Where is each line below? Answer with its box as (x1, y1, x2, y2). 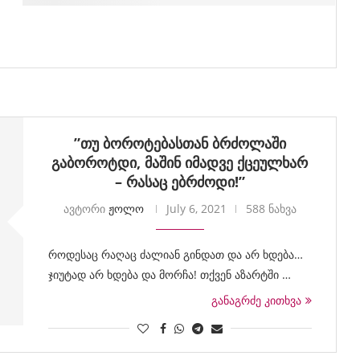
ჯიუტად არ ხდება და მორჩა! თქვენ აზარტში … (47, 267, 291, 282)
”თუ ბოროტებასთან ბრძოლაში (73, 133, 286, 153)
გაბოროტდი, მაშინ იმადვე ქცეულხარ (51, 153, 309, 172)
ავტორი (63, 201, 108, 216)
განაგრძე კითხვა (211, 292, 301, 308)
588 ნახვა (245, 201, 297, 216)
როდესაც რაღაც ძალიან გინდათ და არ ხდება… (47, 247, 303, 262)
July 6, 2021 (166, 201, 227, 216)
